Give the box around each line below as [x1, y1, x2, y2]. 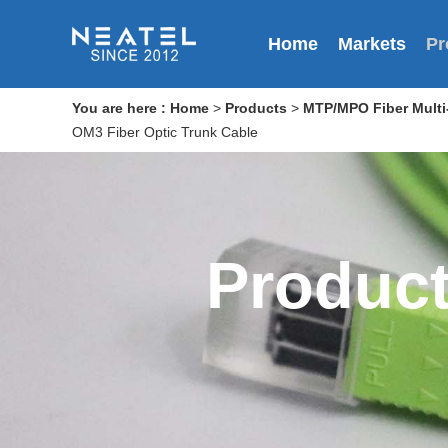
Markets [338, 34, 406, 54]
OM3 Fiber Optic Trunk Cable [72, 124, 258, 140]
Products [225, 100, 287, 116]
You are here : [72, 100, 170, 116]
